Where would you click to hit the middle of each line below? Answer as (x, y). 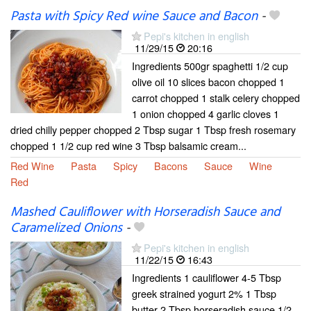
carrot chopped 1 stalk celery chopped (216, 97)
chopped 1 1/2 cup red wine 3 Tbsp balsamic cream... (128, 145)
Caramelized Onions (66, 229)
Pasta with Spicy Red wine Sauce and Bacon (134, 16)
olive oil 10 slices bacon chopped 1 (208, 81)
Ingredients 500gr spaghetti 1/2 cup (210, 65)
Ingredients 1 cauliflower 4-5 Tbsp (207, 278)
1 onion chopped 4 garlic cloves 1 (205, 113)
